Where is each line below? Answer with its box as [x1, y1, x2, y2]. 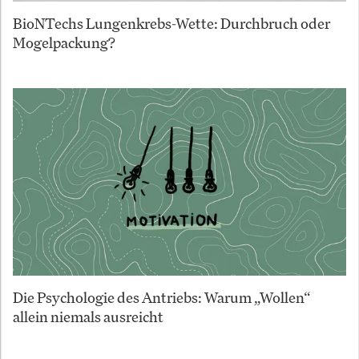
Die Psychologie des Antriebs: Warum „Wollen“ [13, 287, 311, 307]
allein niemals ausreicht [13, 306, 163, 326]
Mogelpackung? [13, 32, 115, 52]
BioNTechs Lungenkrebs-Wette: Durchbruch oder [13, 13, 330, 33]
